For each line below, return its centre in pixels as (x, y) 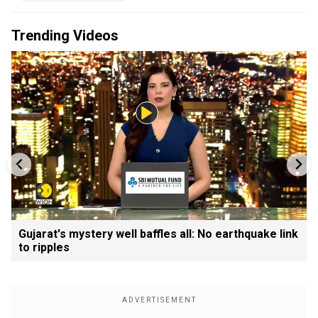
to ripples (44, 247)
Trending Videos (65, 35)
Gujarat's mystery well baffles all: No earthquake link (158, 234)
